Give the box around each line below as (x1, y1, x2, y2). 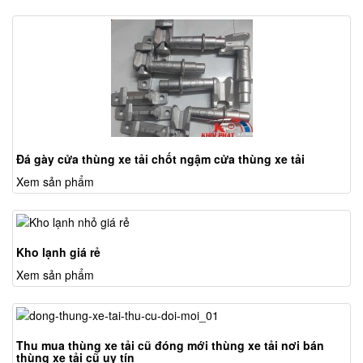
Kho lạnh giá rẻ (16, 244, 100, 261)
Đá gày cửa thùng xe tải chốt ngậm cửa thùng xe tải (16, 151, 305, 168)
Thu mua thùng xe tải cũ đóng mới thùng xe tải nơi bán (16, 337, 324, 354)
